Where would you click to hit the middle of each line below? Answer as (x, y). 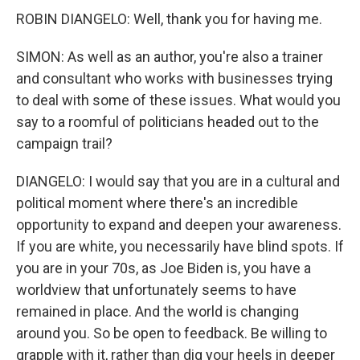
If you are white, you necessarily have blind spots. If (180, 246)
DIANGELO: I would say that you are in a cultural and (178, 181)
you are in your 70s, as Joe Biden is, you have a (164, 268)
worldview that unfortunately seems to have (156, 289)
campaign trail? (64, 143)
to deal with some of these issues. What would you (178, 100)
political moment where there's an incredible (157, 202)
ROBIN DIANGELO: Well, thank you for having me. (169, 18)
